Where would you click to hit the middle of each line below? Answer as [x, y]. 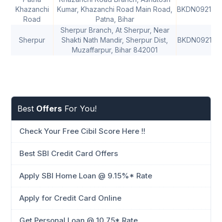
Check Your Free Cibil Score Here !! [82, 131]
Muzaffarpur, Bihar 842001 [115, 50]
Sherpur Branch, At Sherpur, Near [115, 30]
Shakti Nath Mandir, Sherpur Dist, [115, 40]
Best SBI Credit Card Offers [69, 154]
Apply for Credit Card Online [70, 198]
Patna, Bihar [115, 19]
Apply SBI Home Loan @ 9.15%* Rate [86, 176]
